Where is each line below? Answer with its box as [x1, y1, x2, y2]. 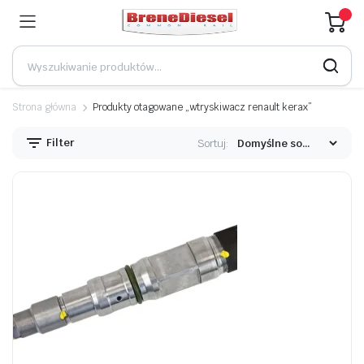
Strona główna [12, 101, 76, 114]
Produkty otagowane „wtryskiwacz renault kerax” [92, 101, 313, 114]
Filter [44, 135, 75, 149]
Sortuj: [197, 136, 229, 150]
